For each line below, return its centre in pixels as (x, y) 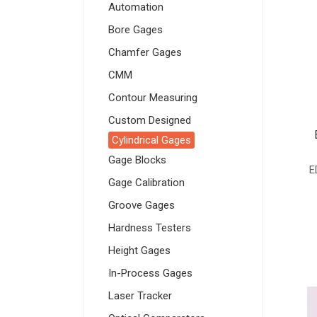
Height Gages (139, 251)
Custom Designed (150, 121)
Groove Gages (142, 206)
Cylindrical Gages (151, 140)
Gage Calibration (146, 183)
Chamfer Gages (145, 53)
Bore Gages (136, 30)
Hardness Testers (150, 228)
